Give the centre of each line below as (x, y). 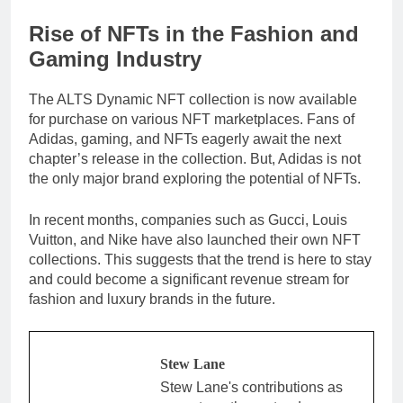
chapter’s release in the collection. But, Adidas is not (195, 159)
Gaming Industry (115, 59)
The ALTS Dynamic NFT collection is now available (193, 100)
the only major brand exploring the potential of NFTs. (195, 179)
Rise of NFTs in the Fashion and (194, 34)
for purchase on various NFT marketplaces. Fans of (192, 120)
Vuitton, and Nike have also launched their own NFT (195, 240)
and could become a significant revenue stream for (189, 280)
